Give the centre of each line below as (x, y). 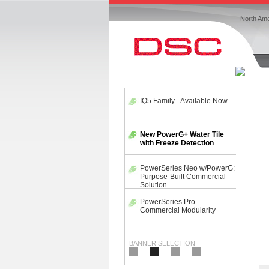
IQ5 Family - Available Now (184, 101)
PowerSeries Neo (170, 168)
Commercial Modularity (178, 210)
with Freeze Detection (175, 143)
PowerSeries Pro (168, 202)
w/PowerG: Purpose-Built (183, 177)
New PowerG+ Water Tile (181, 134)
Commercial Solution (176, 185)
